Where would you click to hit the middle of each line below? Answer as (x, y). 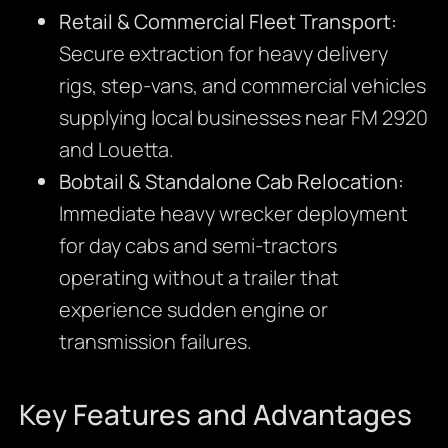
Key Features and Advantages (215, 414)
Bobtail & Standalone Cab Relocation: (231, 182)
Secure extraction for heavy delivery (223, 54)
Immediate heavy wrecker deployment (233, 214)
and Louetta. (116, 150)
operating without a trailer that (198, 278)
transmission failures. (155, 342)
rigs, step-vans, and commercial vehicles (242, 86)
